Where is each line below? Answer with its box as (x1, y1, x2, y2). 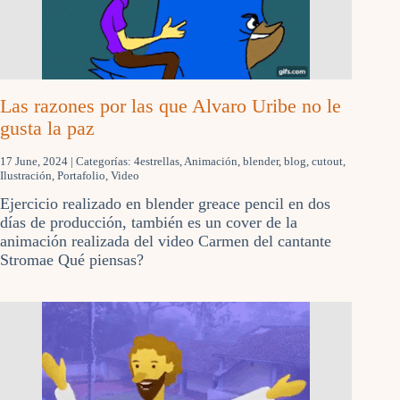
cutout (312, 154, 343, 169)
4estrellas (134, 154, 179, 169)
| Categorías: (71, 154, 134, 169)
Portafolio (57, 169, 105, 183)
